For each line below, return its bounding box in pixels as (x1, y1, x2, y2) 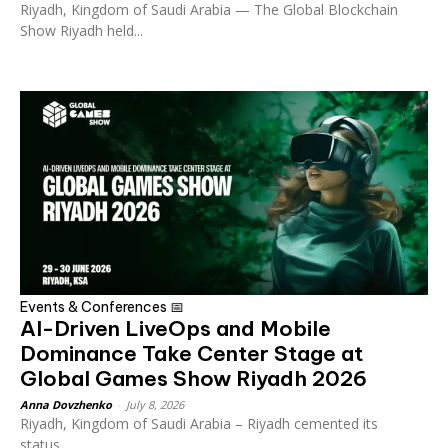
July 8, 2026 (126, 396, 184, 412)
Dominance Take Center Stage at (20, 339, 363, 367)
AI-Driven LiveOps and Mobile (20, 314, 331, 342)
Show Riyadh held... (20, 20, 143, 40)
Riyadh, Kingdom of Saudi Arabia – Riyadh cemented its (20, 413, 378, 433)
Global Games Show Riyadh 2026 (20, 364, 367, 392)
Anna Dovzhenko (20, 396, 112, 412)
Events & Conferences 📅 (20, 297, 184, 316)
